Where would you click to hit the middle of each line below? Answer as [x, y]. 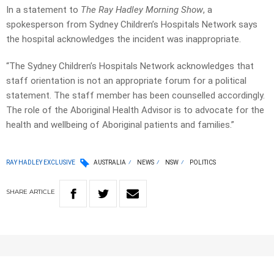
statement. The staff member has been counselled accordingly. [135, 96]
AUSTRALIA [110, 163]
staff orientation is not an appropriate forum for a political [126, 81]
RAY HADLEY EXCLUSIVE [41, 162]
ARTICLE [42, 192]
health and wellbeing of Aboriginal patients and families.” [120, 125]
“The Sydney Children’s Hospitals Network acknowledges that [130, 66]
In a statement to [43, 10]
